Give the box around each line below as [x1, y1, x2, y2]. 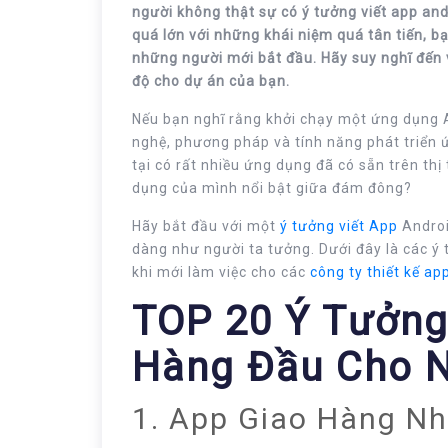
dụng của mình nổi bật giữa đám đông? [132, 179, 412, 196]
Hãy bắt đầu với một [132, 217, 276, 234]
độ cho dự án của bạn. [132, 72, 290, 89]
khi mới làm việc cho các [132, 263, 310, 280]
